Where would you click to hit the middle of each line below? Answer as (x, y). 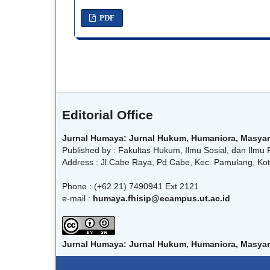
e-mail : (77, 198)
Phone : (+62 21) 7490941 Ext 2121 (130, 186)
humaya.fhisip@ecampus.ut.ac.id (162, 198)
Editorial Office (108, 115)
